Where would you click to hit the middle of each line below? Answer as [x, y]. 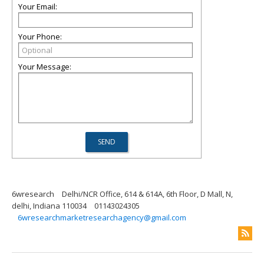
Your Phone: [40, 37]
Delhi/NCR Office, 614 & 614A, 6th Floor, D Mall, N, [147, 194]
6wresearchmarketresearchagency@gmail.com [102, 218]
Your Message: [45, 67]
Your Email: [38, 7]
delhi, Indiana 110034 [49, 206]
